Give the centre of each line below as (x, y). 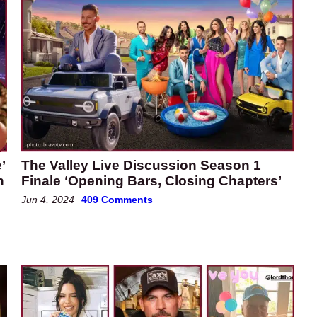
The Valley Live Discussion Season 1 (141, 166)
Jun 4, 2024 (48, 200)
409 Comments (117, 200)
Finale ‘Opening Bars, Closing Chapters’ (151, 181)
